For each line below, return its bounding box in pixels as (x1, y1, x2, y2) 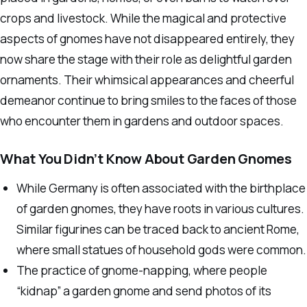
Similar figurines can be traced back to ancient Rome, (16, 221, 300, 238)
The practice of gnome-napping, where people (16, 262, 268, 279)
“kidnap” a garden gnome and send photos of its (16, 283, 272, 299)
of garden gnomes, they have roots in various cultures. (16, 201, 305, 217)
